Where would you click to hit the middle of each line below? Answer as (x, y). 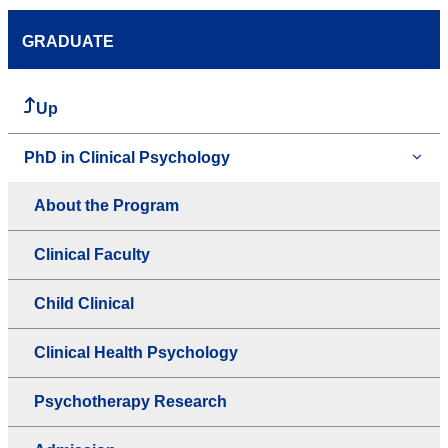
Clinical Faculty (92, 255)
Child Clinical (84, 304)
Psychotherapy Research (130, 402)
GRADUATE (68, 42)
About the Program (106, 206)
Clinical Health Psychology (136, 353)
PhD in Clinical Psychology (127, 158)
